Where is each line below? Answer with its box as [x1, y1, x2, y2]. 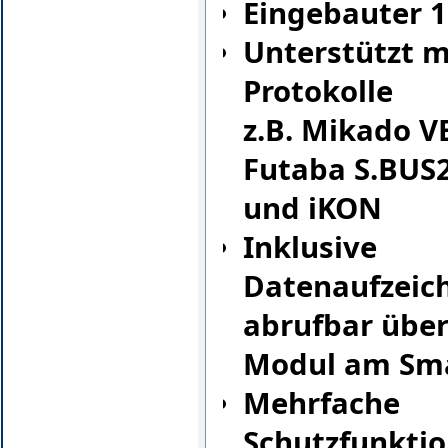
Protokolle [243, 71, 394, 112]
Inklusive [243, 227, 378, 268]
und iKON [243, 188, 383, 229]
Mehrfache [243, 383, 401, 424]
